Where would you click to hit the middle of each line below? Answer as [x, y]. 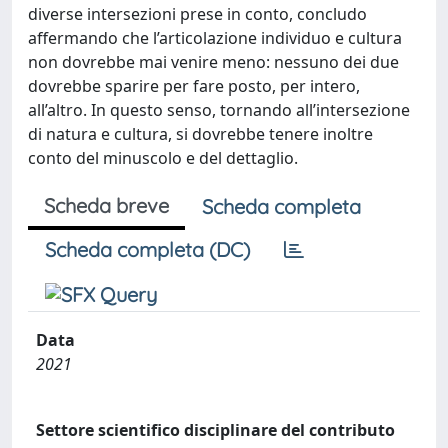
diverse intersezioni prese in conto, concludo [197, 13]
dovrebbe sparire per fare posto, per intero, [194, 85]
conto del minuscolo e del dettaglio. [163, 157]
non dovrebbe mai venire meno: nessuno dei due [213, 61]
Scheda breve [106, 205]
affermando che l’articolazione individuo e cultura [215, 37]
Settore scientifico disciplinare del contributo [215, 429]
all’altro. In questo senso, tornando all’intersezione [219, 109]
